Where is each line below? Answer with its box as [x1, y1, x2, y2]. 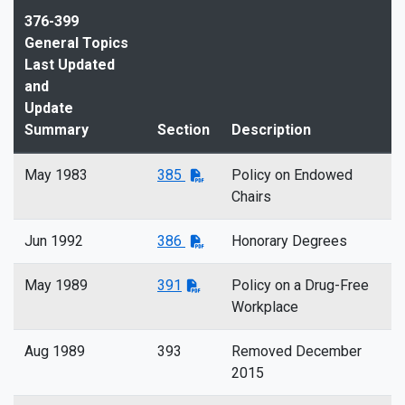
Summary [24, 121, 89, 138]
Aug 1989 [24, 343, 85, 360]
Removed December [231, 343, 362, 360]
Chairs [231, 188, 271, 205]
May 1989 [24, 277, 88, 294]
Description [231, 121, 311, 138]
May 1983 [24, 166, 88, 184]
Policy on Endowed [231, 166, 353, 184]
